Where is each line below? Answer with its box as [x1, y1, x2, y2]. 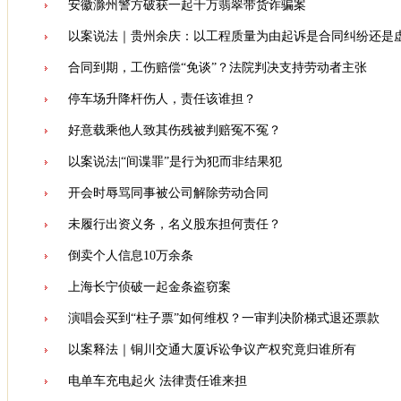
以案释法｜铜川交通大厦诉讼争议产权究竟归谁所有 [68, 343, 356, 356]
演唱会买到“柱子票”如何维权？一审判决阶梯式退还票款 [68, 311, 380, 325]
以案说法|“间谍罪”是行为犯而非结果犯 [68, 155, 282, 168]
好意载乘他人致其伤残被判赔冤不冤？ [68, 124, 281, 137]
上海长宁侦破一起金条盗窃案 [68, 280, 231, 294]
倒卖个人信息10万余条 [68, 249, 193, 262]
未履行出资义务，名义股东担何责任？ [68, 218, 281, 231]
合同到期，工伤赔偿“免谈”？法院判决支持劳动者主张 [68, 61, 367, 74]
